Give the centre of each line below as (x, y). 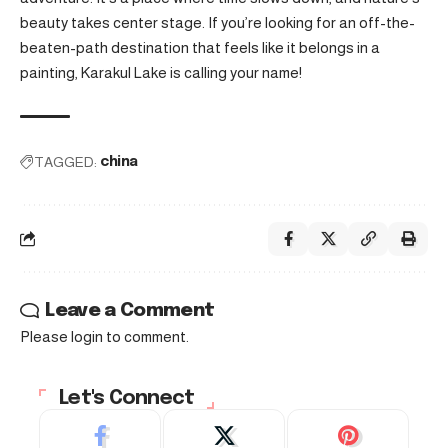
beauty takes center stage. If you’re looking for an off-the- (217, 22)
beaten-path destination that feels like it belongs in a (200, 47)
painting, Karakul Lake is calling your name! (161, 72)
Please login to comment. (104, 336)
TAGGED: (65, 161)
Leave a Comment (130, 310)
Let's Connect (127, 398)
